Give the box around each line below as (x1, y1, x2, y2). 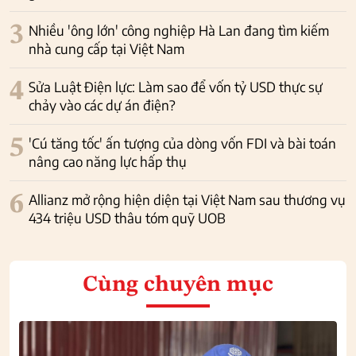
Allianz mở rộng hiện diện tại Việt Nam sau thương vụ (29, 191, 346, 209)
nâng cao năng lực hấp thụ (29, 153, 187, 171)
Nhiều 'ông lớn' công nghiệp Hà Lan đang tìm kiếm (29, 21, 329, 40)
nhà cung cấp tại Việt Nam (29, 40, 184, 58)
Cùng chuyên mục (83, 274, 273, 297)
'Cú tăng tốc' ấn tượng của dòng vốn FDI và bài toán (29, 134, 336, 153)
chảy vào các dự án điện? (29, 96, 176, 114)
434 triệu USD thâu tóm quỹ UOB (29, 209, 226, 227)
